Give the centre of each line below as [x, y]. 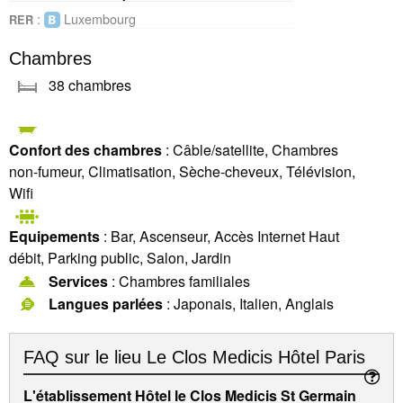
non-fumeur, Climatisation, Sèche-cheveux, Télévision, [182, 171]
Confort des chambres [85, 149]
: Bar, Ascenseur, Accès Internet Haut [219, 236]
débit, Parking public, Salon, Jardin [120, 257]
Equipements [54, 236]
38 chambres [90, 85]
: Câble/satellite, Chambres [250, 149]
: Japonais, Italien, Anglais [248, 304]
